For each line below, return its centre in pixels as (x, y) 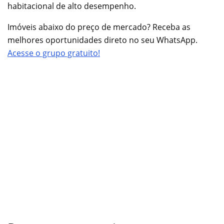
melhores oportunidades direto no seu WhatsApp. (102, 40)
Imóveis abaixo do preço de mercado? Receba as (99, 27)
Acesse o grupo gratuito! (54, 53)
